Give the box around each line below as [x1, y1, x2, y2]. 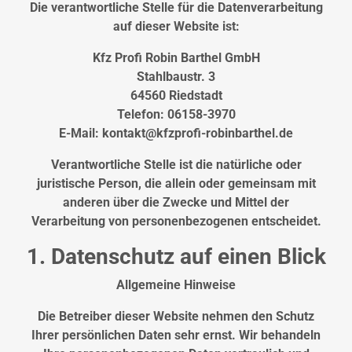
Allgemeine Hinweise [116, 277, 236, 293]
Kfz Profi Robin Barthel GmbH [92, 50, 260, 66]
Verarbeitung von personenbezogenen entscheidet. [31, 214, 321, 229]
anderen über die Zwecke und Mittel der [63, 195, 289, 211]
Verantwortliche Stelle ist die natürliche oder [50, 157, 302, 173]
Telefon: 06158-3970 [116, 107, 236, 123]
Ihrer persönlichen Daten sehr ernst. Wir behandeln [31, 328, 321, 343]
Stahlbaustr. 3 [137, 69, 215, 85]
